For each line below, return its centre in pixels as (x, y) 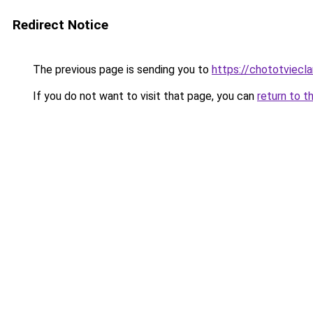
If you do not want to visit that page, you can (144, 96)
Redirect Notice (60, 25)
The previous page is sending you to (121, 70)
